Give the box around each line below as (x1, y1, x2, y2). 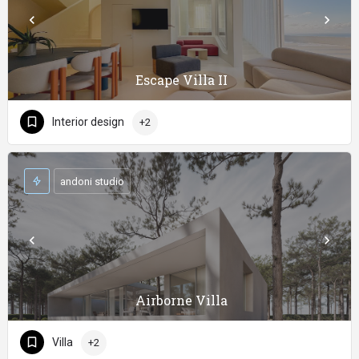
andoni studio (60, 175, 124, 188)
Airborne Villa (135, 292, 228, 309)
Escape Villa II (135, 71, 228, 88)
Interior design (52, 115, 124, 128)
